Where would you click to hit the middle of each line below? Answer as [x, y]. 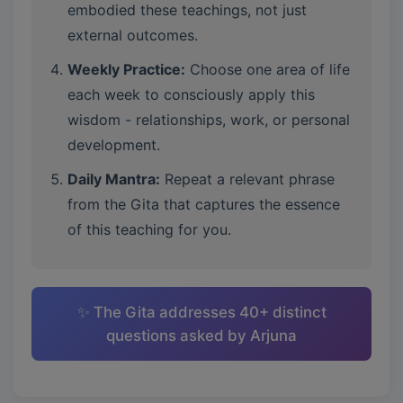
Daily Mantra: [114, 179]
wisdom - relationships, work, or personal [209, 120]
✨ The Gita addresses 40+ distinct [201, 312]
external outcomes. [133, 35]
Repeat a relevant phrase [247, 179]
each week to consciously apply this [191, 94]
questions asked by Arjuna [201, 336]
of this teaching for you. [149, 229]
